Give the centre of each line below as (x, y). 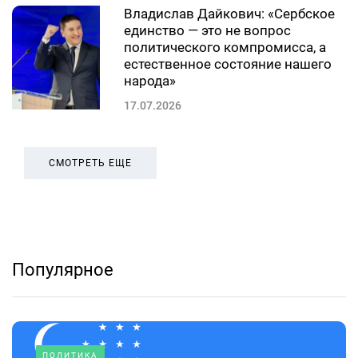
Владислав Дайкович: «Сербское (229, 14)
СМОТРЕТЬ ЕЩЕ (90, 163)
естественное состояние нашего (228, 64)
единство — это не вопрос (207, 31)
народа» (150, 81)
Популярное (63, 270)
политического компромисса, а (225, 48)
